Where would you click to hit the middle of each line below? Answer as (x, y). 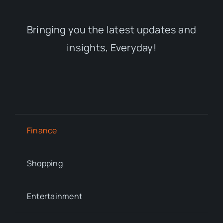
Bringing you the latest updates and (111, 30)
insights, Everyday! (111, 48)
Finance (42, 131)
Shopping (45, 164)
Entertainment (55, 196)
